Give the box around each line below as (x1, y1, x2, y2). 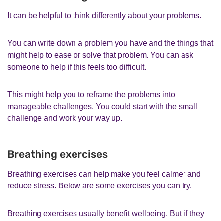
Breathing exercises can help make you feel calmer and (7, 169, 201, 178)
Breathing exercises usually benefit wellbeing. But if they (7, 209, 204, 218)
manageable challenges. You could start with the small (7, 102, 197, 110)
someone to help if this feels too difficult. (7, 62, 146, 71)
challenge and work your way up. (7, 113, 122, 122)
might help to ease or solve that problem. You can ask (7, 50, 193, 59)
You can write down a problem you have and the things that (7, 38, 213, 47)
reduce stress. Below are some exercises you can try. (7, 181, 192, 190)
